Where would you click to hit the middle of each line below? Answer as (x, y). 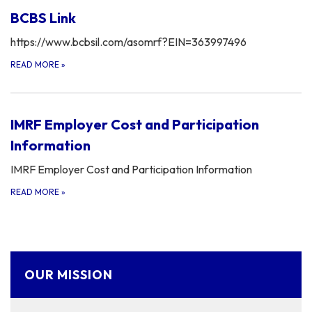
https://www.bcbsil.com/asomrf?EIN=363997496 (128, 41)
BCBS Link (43, 17)
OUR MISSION (69, 274)
